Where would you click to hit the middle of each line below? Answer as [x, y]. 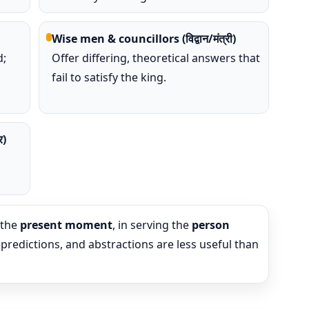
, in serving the [152, 225]
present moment [66, 225]
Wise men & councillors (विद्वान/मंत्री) [143, 39]
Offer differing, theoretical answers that [156, 58]
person [211, 225]
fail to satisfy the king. [109, 77]
